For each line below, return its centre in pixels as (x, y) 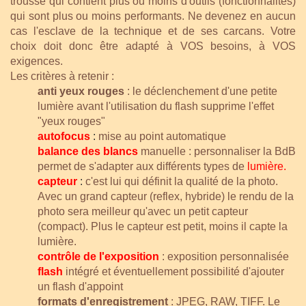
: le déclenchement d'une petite (201, 91)
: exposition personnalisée (225, 256)
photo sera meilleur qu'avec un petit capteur (143, 211)
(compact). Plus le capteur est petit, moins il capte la (163, 226)
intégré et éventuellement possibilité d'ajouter (175, 271)
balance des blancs (88, 151)
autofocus (64, 136)
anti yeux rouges (81, 91)
